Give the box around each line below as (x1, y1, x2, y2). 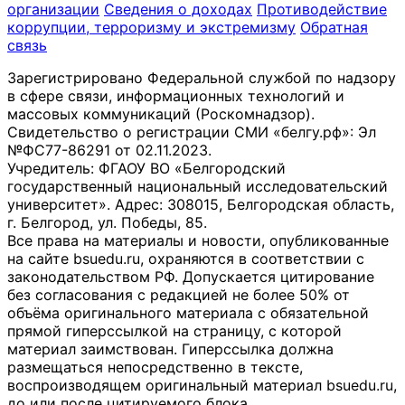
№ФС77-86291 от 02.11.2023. (7, 141, 212, 160)
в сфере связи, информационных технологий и (7, 87, 344, 106)
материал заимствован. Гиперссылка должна (7, 340, 334, 359)
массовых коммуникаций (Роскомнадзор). (7, 105, 315, 124)
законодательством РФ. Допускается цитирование (7, 268, 374, 287)
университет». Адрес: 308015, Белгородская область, (7, 195, 394, 214)
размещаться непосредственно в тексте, (7, 358, 303, 377)
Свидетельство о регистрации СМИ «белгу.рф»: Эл (7, 123, 376, 142)
